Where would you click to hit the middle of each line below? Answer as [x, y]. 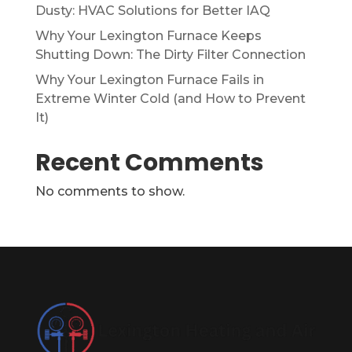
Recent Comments [149, 163]
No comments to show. [110, 191]
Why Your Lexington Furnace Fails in [149, 80]
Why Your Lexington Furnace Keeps [148, 36]
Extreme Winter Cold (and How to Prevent [170, 99]
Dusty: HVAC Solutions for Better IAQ [152, 11]
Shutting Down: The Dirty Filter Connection [170, 55]
